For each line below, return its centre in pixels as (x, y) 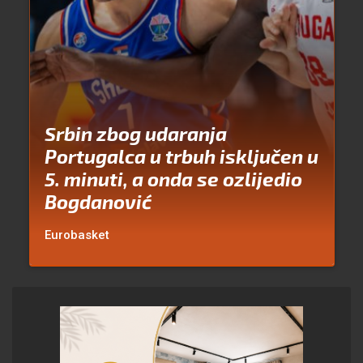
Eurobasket (77, 235)
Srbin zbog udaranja (135, 134)
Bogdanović (98, 202)
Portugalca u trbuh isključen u (181, 156)
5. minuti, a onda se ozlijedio (173, 179)
